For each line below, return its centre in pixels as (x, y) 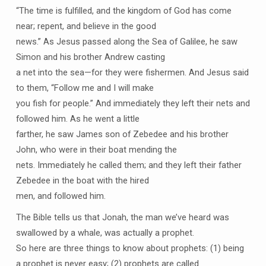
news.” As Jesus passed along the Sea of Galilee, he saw (126, 42)
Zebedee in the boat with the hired (82, 181)
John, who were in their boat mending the (96, 150)
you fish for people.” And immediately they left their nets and (133, 104)
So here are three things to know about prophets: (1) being (130, 248)
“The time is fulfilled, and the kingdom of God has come (123, 11)
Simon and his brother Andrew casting (90, 57)
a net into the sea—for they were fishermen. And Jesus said (132, 73)
